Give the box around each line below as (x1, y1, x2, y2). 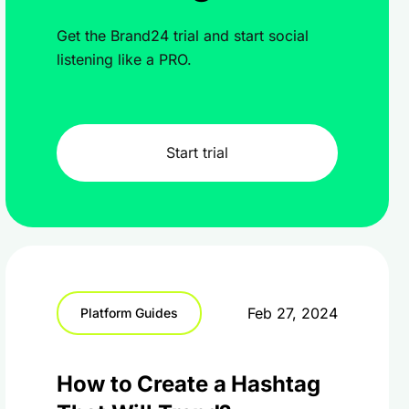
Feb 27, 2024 (247, 304, 338, 322)
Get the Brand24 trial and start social (57, 26, 309, 45)
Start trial (166, 143, 228, 162)
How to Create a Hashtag (57, 371, 320, 397)
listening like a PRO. (57, 50, 192, 68)
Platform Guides (80, 305, 178, 320)
